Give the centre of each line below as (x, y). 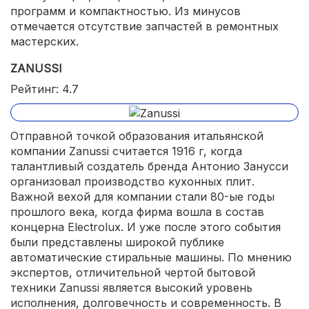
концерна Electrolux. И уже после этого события (146, 227)
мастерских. (44, 41)
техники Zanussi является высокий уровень (131, 287)
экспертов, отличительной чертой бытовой (133, 272)
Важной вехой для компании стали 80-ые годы (142, 196)
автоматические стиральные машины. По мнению (151, 257)
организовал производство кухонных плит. (132, 181)
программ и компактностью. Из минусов (126, 11)
